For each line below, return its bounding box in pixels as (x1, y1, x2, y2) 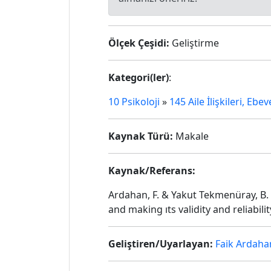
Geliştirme (169, 36, 219, 50)
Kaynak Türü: (108, 129, 173, 143)
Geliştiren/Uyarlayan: (108, 237, 213, 250)
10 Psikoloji (108, 95, 160, 108)
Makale (173, 129, 209, 143)
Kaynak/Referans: (108, 164, 195, 177)
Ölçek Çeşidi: (108, 36, 169, 50)
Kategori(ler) (108, 71, 169, 84)
